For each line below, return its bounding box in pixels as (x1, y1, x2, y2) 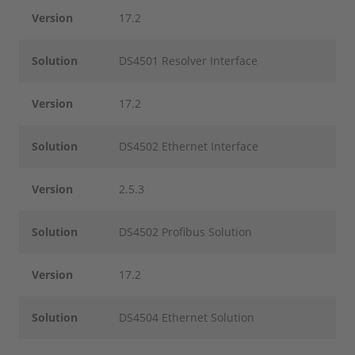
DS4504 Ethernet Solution (119, 310, 255, 325)
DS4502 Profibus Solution (119, 224, 253, 239)
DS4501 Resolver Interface (119, 53, 258, 68)
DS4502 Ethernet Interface (119, 139, 259, 154)
